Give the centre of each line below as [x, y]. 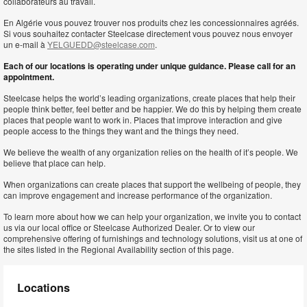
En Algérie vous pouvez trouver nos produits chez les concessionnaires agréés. [151, 22]
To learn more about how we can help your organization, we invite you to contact [152, 216]
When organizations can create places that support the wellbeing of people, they [152, 184]
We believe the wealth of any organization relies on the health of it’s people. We [151, 152]
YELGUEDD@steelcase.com [101, 44]
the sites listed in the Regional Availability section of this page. [119, 249]
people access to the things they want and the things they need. [121, 131]
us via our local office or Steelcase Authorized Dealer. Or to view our [129, 227]
